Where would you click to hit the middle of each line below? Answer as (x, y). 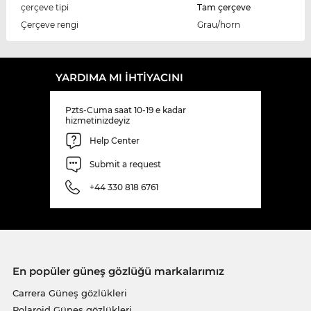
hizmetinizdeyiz (98, 120)
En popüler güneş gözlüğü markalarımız (118, 271)
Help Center (115, 141)
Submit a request (125, 164)
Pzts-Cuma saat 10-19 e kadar (126, 110)
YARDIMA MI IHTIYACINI (119, 77)
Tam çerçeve (224, 7)
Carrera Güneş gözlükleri (69, 293)
